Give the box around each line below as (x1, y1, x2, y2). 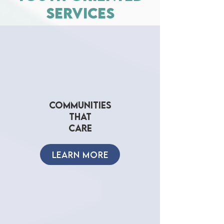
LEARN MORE (51, 149, 108, 160)
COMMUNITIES (48, 99, 111, 110)
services (45, 4, 114, 21)
